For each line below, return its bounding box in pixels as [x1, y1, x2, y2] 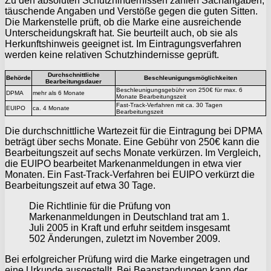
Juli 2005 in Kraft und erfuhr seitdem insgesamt [29, 222, 230, 233]
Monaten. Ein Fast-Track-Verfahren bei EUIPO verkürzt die [5, 169, 255, 180]
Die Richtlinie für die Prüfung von [29, 200, 171, 211]
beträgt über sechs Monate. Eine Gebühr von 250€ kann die [5, 136, 260, 147]
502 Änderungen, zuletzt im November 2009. [29, 233, 220, 244]
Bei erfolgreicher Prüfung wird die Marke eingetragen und [5, 253, 250, 264]
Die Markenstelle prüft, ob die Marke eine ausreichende [5, 16, 241, 27]
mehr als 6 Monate [33, 89, 85, 96]
